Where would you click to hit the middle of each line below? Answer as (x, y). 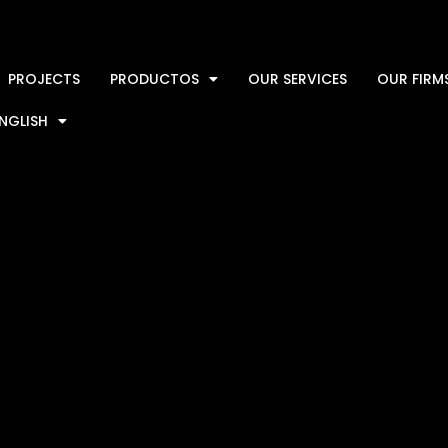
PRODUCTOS (155, 79)
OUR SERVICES (298, 79)
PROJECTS (44, 79)
